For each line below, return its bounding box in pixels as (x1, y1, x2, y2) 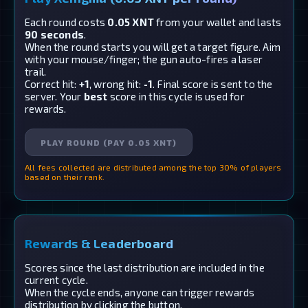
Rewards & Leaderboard (25, 235, 174, 251)
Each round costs (25, 15, 108, 28)
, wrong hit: (89, 77, 144, 90)
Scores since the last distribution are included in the (25, 261, 265, 274)
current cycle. (25, 273, 88, 286)
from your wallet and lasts (154, 15, 282, 28)
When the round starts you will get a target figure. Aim (25, 40, 281, 53)
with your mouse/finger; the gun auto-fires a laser (25, 52, 263, 65)
